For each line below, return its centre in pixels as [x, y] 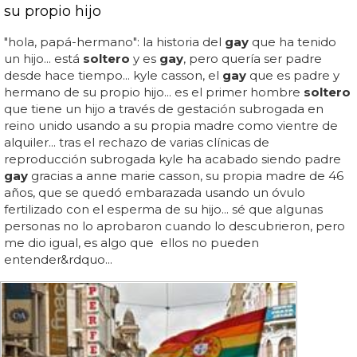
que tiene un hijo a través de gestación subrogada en [164, 108]
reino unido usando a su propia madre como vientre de [171, 125]
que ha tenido [292, 41]
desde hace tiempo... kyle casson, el [113, 75]
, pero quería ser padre [253, 58]
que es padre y [293, 75]
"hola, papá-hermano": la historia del [114, 41]
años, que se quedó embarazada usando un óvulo [155, 192]
